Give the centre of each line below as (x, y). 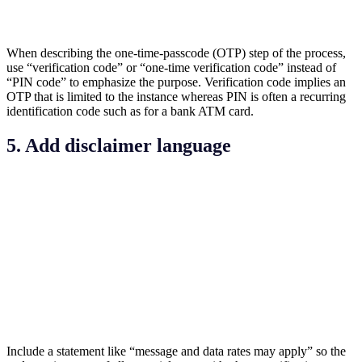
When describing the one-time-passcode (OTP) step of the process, (176, 53)
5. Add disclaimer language (119, 146)
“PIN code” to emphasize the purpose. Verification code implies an (176, 82)
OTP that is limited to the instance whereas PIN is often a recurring (176, 97)
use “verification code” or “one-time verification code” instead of (171, 68)
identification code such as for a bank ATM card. (130, 112)
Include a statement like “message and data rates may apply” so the (176, 351)
